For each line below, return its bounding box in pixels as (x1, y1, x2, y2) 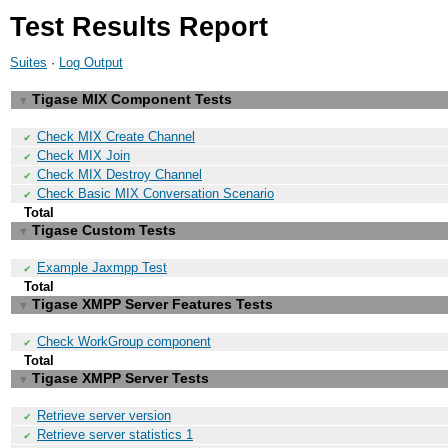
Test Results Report (10, 12, 268, 42)
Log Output (59, 55, 123, 70)
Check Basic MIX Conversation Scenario (37, 186, 274, 201)
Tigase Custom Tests (32, 222, 176, 238)
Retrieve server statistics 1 (37, 427, 193, 442)
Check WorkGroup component (37, 334, 211, 349)
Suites (10, 55, 47, 70)
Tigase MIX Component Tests (32, 91, 232, 107)
